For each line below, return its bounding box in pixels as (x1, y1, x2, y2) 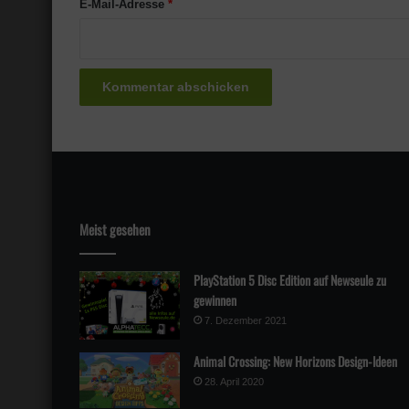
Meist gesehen (79, 218, 151, 239)
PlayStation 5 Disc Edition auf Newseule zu (194, 269, 386, 289)
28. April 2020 (204, 375, 264, 387)
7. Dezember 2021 (204, 314, 287, 326)
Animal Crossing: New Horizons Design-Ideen (194, 351, 397, 371)
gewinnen (194, 289, 236, 309)
